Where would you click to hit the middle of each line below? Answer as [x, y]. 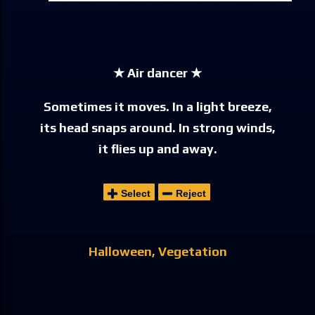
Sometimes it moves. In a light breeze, [157, 106]
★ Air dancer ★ [157, 72]
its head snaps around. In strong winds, [157, 127]
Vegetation [192, 251]
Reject [191, 193]
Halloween [120, 251]
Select [135, 193]
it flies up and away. [157, 148]
